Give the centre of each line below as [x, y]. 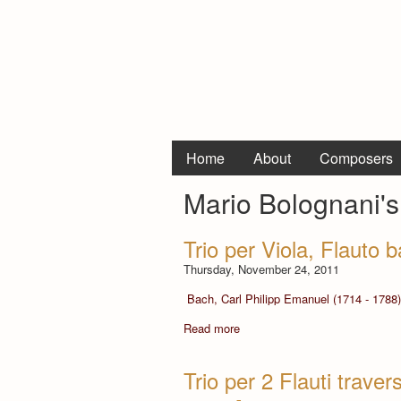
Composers [356, 158]
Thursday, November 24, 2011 [261, 269]
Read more [212, 328]
